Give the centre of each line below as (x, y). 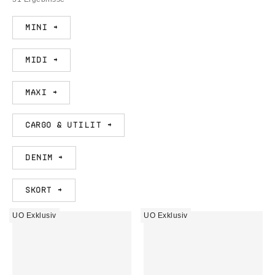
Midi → (41, 60)
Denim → (44, 157)
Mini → (41, 27)
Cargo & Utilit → (68, 125)
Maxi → (41, 92)
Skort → (44, 190)
